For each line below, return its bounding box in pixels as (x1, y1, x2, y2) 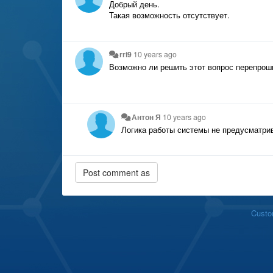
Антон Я (132, 111, 161, 122)
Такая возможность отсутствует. (109, 9, 230, 21)
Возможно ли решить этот (109, 60, 205, 73)
